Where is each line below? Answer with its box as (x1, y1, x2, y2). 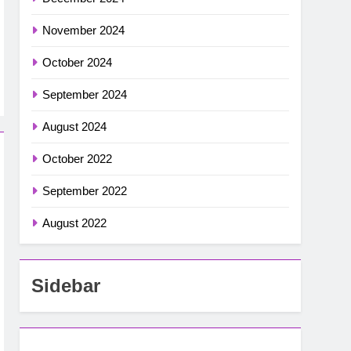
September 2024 (42, 88, 128, 102)
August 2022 (42, 216, 107, 230)
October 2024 (42, 56, 113, 70)
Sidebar (31, 275, 101, 297)
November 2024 (42, 24, 125, 38)
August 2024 (42, 120, 107, 134)
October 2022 (42, 152, 113, 166)
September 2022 (42, 184, 128, 198)
